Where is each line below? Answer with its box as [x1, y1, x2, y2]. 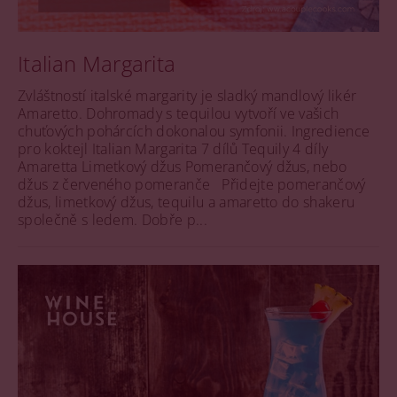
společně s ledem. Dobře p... [18, 209, 207, 230]
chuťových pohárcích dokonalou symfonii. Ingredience [18, 121, 370, 141]
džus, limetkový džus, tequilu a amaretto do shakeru [18, 191, 355, 212]
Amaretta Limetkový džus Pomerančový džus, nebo [18, 156, 347, 176]
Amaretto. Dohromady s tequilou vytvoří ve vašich [18, 103, 339, 123]
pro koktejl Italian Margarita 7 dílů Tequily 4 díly [18, 138, 329, 159]
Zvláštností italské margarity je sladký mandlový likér [18, 85, 357, 105]
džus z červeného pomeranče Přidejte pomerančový [18, 174, 366, 194]
